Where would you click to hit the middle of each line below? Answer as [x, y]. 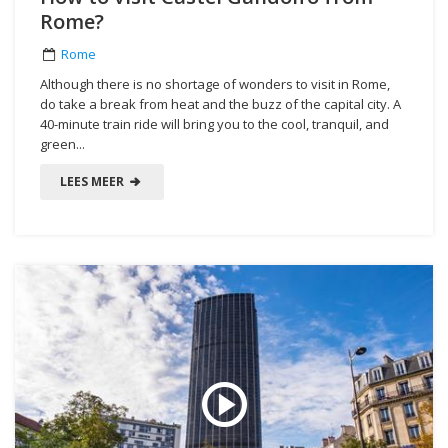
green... [62, 143]
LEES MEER [93, 181]
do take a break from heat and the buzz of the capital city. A [220, 103]
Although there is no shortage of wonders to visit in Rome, [215, 83]
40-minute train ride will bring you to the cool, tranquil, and [214, 123]
